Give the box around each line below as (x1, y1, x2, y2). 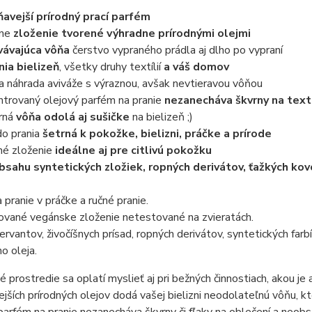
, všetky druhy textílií (58, 58, 161, 75)
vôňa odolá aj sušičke (15, 109, 130, 125)
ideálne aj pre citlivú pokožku (54, 142, 212, 158)
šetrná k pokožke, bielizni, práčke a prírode (39, 125, 272, 141)
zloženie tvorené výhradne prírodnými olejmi (13, 25, 251, 41)
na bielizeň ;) (129, 109, 193, 125)
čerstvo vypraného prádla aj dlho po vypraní (69, 42, 283, 58)
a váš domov (160, 58, 229, 75)
